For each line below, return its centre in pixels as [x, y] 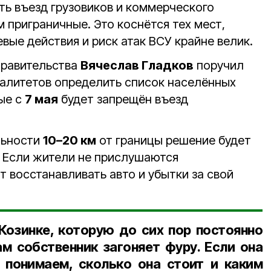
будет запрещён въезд [123, 99]
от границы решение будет [174, 140]
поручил [219, 65]
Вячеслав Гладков [137, 65]
